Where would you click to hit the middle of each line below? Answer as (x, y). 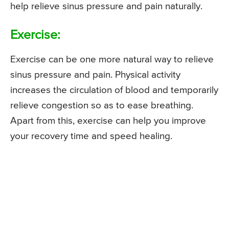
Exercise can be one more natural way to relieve (112, 60)
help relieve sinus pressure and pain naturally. (106, 7)
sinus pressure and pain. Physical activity (95, 75)
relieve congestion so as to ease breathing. (102, 106)
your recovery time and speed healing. (91, 136)
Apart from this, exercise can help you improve (108, 121)
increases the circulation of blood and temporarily (114, 90)
